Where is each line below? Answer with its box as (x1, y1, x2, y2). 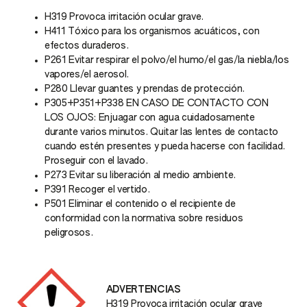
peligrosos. (45, 228, 93, 238)
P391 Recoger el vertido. (45, 185, 150, 195)
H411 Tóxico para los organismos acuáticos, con (45, 27, 260, 36)
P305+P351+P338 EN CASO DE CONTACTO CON (45, 99, 269, 108)
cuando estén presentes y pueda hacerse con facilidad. (45, 142, 286, 151)
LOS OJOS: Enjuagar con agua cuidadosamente (45, 113, 255, 123)
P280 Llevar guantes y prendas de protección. (45, 84, 245, 94)
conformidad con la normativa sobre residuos (45, 214, 243, 223)
